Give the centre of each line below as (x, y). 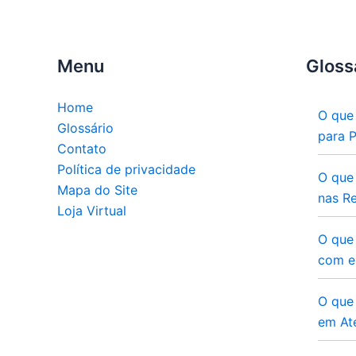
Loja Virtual (92, 211)
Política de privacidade (126, 169)
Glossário (85, 128)
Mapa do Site (97, 190)
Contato (82, 149)
